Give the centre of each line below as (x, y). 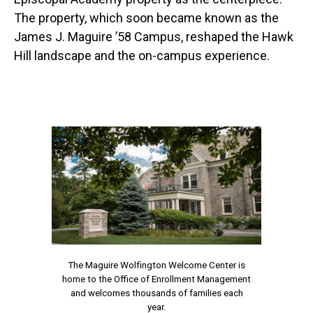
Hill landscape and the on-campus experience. (142, 55)
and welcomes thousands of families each (156, 293)
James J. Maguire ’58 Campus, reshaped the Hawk (154, 36)
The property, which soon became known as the (146, 17)
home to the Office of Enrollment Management (156, 279)
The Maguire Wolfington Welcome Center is (156, 265)
